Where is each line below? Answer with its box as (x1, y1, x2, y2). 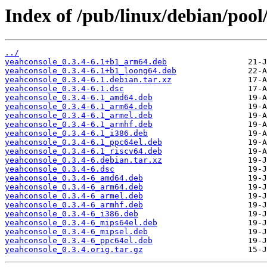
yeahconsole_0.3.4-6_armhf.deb (5, 200, 143, 210)
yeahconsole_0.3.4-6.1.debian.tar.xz (5, 75, 172, 85)
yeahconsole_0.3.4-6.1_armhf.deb (5, 120, 153, 129)
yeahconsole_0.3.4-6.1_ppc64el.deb (5, 138, 162, 147)
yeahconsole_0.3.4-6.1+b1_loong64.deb (5, 66, 176, 76)
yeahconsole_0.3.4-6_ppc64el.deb (5, 236, 153, 246)
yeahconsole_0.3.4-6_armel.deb (5, 191, 143, 201)
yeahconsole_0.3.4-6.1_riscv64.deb (5, 147, 162, 156)
